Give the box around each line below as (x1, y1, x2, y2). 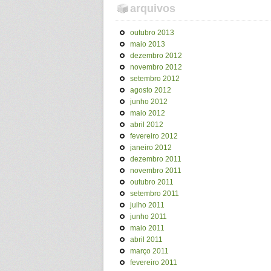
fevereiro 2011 (130, 258, 177, 267)
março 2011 (130, 247, 169, 255)
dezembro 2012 (130, 51, 182, 60)
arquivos (130, 2, 175, 15)
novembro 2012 (130, 63, 182, 71)
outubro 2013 (130, 28, 174, 37)
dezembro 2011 (130, 155, 181, 163)
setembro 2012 (130, 74, 180, 83)
